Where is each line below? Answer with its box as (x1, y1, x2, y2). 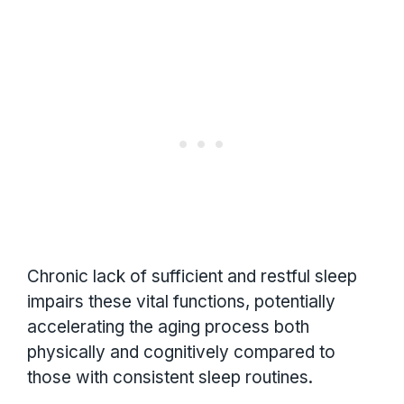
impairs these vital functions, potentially (27, 290, 335, 312)
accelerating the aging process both (27, 316, 309, 337)
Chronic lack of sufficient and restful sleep (27, 265, 357, 287)
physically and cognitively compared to (27, 341, 335, 363)
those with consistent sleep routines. (27, 366, 313, 388)
